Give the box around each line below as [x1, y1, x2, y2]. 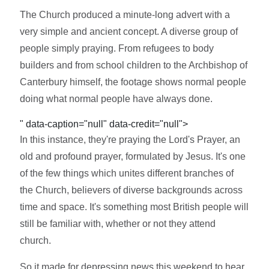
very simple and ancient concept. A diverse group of [20, 26, 238, 37]
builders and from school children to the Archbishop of [20, 59, 248, 70]
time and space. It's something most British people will [20, 201, 249, 212]
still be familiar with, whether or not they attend [20, 218, 216, 229]
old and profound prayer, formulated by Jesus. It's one [20, 151, 246, 162]
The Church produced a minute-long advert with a [20, 9, 231, 20]
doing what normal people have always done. [20, 93, 213, 104]
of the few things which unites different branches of [20, 168, 234, 178]
